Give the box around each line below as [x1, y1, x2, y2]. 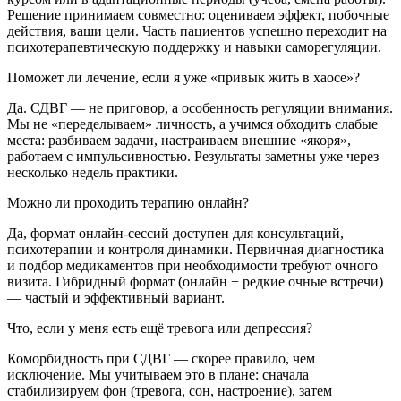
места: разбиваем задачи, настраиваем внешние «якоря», [7, 132, 351, 148]
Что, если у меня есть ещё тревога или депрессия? [7, 320, 312, 336]
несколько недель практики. [7, 164, 178, 180]
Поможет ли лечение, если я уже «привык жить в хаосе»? [7, 69, 360, 85]
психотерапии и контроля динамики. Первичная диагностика [7, 241, 384, 257]
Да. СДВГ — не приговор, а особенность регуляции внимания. [7, 99, 393, 115]
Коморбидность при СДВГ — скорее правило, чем [7, 350, 315, 366]
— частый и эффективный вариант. [7, 289, 225, 305]
